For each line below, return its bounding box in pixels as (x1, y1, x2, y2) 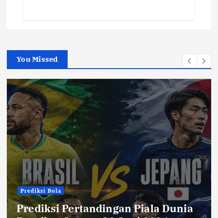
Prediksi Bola (20, 187, 61, 194)
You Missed (17, 54, 58, 64)
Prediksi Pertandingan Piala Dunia (17, 201, 193, 215)
